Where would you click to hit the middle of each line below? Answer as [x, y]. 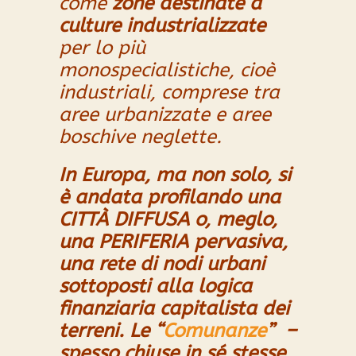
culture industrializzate [162, 26]
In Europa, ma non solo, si [175, 175]
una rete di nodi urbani [162, 264]
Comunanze [215, 331]
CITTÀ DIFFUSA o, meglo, [168, 220]
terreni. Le [107, 331]
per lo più [102, 48]
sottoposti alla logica [155, 286]
